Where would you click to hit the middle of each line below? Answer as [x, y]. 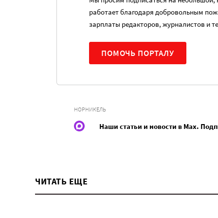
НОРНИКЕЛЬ [90, 109]
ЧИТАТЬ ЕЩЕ [62, 181]
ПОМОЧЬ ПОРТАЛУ [138, 53]
